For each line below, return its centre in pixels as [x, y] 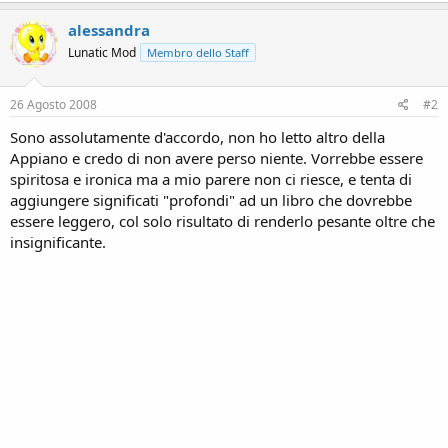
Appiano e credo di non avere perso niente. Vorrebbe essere [216, 157]
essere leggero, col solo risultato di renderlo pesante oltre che [222, 220]
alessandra [109, 30]
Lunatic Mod [102, 52]
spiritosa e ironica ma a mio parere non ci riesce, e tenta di [211, 178]
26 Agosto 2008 [53, 104]
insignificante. [58, 241]
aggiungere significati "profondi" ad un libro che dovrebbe [211, 199]
